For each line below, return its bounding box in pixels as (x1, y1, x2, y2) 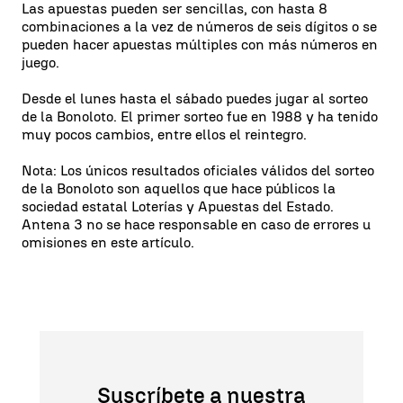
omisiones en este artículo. (22, 233, 194, 251)
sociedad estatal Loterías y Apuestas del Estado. (22, 197, 334, 215)
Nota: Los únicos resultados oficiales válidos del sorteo (22, 161, 374, 179)
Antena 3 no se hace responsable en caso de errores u (22, 215, 371, 233)
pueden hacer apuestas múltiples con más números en (22, 35, 378, 53)
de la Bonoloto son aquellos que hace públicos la (22, 179, 336, 197)
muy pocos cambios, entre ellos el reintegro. (22, 125, 307, 143)
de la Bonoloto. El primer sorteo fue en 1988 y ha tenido (22, 107, 378, 125)
